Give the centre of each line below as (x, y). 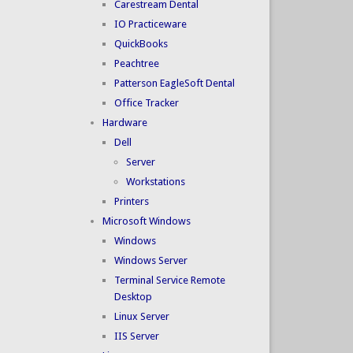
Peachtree (136, 64)
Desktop (133, 297)
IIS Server (136, 336)
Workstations (155, 182)
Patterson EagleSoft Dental (174, 84)
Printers (131, 202)
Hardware (124, 123)
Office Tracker (146, 103)
